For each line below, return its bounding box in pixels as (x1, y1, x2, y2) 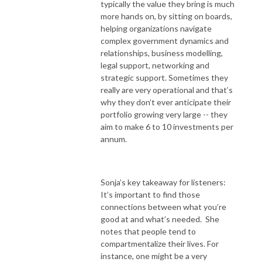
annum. (101, 133, 127, 144)
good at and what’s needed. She (101, 213, 219, 224)
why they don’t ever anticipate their (101, 96, 231, 107)
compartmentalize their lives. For (101, 238, 219, 249)
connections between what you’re (101, 201, 226, 212)
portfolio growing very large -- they (101, 109, 227, 119)
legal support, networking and (101, 60, 209, 70)
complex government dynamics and (101, 35, 229, 46)
